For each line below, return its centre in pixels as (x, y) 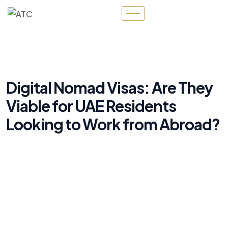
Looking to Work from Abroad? (113, 124)
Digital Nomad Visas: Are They (109, 87)
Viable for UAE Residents (91, 106)
